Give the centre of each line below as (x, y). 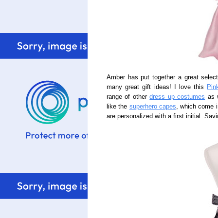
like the (118, 107)
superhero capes (153, 107)
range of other (128, 97)
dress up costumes (177, 97)
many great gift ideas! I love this (157, 87)
